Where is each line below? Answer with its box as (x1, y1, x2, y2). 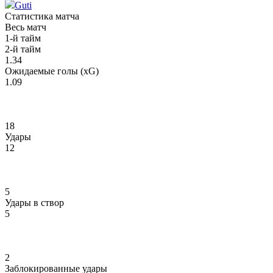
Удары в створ (5, 197, 64, 208)
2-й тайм (5, 43, 41, 54)
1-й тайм (5, 32, 41, 43)
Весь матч (5, 21, 46, 32)
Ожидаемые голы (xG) (5, 65, 99, 76)
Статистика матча (5, 10, 79, 21)
